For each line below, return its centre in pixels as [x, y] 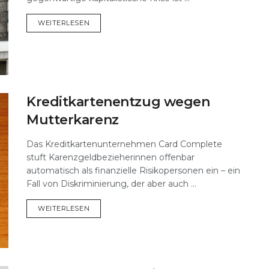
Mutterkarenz [73, 120]
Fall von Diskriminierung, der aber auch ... [111, 184]
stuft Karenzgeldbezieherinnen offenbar [110, 158]
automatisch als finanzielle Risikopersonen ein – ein [133, 171]
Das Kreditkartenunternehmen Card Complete [124, 144]
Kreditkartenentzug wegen [118, 102]
